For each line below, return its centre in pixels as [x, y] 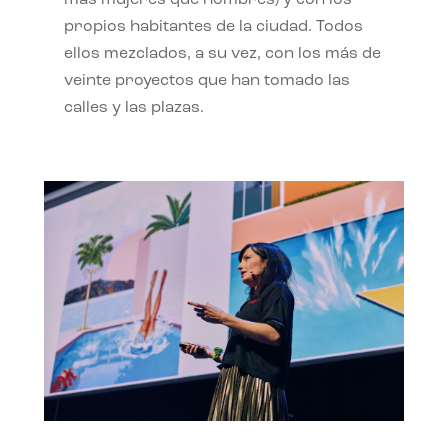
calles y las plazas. [133, 107]
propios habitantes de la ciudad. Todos [213, 26]
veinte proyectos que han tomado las [206, 80]
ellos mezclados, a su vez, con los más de [222, 53]
